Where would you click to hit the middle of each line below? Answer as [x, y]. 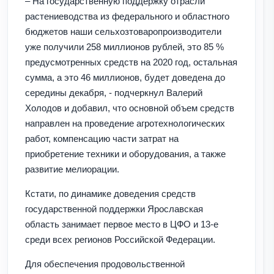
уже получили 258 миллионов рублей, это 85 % [124, 46]
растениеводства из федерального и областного [127, 16]
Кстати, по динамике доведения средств [110, 193]
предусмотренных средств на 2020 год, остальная [131, 62]
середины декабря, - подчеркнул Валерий [114, 92]
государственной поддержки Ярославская [114, 209]
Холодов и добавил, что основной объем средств [130, 108]
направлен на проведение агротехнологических [125, 123]
